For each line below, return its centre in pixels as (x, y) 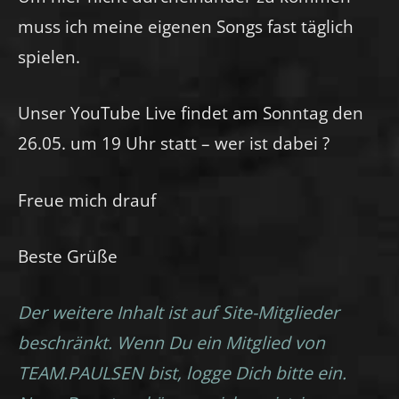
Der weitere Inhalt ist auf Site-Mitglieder (179, 312)
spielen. (49, 57)
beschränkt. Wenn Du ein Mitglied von (171, 342)
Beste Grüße (68, 256)
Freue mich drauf (87, 199)
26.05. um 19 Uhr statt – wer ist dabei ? (174, 143)
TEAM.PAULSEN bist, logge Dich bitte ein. (182, 372)
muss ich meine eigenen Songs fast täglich (186, 27)
